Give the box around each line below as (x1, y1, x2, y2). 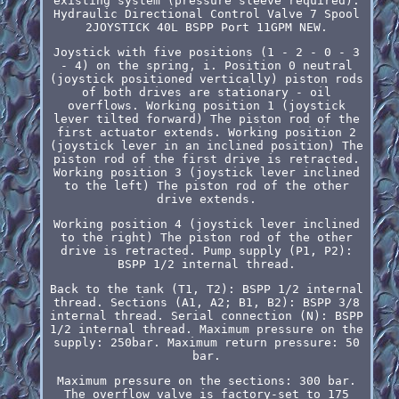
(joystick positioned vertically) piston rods (49, 71, 363, 85)
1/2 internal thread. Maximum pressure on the (49, 322, 363, 336)
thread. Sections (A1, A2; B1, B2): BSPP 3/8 (53, 295, 360, 309)
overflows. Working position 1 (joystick (67, 98, 346, 112)
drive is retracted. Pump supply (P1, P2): (60, 243, 353, 257)
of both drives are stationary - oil (81, 85, 331, 99)
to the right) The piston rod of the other (60, 230, 353, 244)
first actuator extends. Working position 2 (56, 125, 356, 139)
